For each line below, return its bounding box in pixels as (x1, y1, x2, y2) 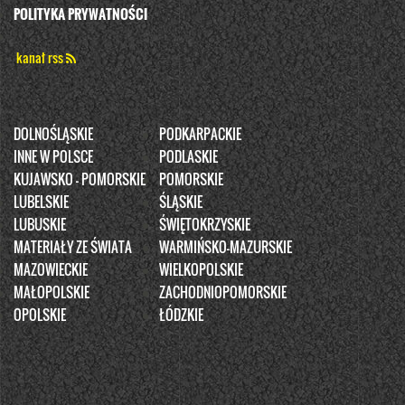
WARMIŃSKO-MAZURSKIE (159, 236, 292, 257)
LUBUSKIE (14, 213, 66, 234)
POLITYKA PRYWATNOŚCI (14, 3, 147, 24)
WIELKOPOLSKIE (159, 259, 243, 279)
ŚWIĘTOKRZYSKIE (159, 213, 250, 234)
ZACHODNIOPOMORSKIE (159, 281, 287, 302)
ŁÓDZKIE (159, 304, 203, 325)
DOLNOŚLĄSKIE (14, 123, 93, 144)
